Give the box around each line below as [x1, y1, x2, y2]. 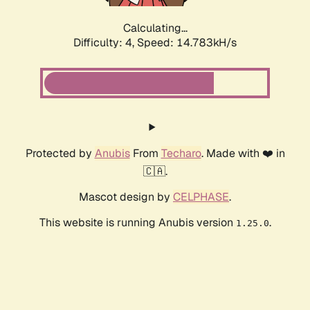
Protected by [25, 146, 95, 161]
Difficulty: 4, [73, 35, 137, 51]
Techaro [161, 146, 201, 161]
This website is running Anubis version [39, 215, 236, 230]
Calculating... [122, 21, 188, 36]
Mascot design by [79, 190, 173, 205]
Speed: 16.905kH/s [137, 35, 237, 51]
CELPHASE [173, 190, 229, 205]
